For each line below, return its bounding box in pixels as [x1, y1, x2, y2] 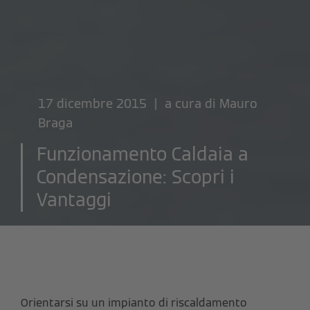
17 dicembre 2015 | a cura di [38, 95, 219, 112]
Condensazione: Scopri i [37, 165, 235, 190]
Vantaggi [37, 188, 111, 212]
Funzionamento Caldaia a [37, 143, 248, 167]
